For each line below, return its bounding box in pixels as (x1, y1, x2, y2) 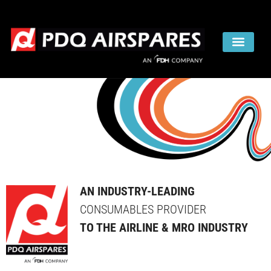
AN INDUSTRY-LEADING (80, 184, 195, 199)
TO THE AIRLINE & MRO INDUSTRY (80, 220, 248, 235)
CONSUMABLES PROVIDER (80, 202, 206, 217)
